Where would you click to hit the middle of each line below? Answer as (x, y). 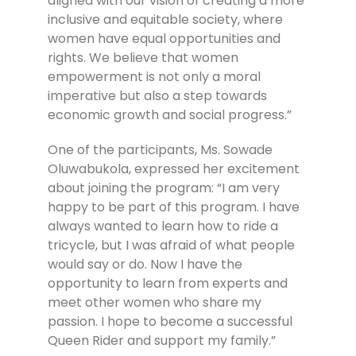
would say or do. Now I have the (145, 265)
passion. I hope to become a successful (170, 322)
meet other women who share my (155, 303)
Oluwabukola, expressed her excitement (174, 169)
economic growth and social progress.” (170, 115)
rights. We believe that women (143, 58)
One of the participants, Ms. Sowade (160, 150)
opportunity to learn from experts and (168, 284)
